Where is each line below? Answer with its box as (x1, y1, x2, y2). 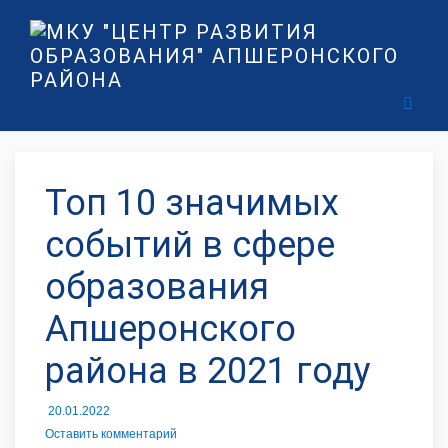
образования (45, 266, 269, 308)
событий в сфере (45, 224, 335, 266)
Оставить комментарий (45, 427, 177, 441)
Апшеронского (45, 308, 296, 350)
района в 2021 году (45, 350, 371, 392)
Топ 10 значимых (45, 182, 339, 224)
